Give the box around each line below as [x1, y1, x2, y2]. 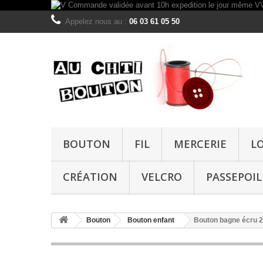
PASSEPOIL [206, 170, 262, 184]
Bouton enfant [127, 216, 174, 224]
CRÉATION [63, 170, 117, 184]
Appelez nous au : [65, 17, 129, 26]
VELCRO [141, 170, 182, 184]
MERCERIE [174, 137, 227, 151]
